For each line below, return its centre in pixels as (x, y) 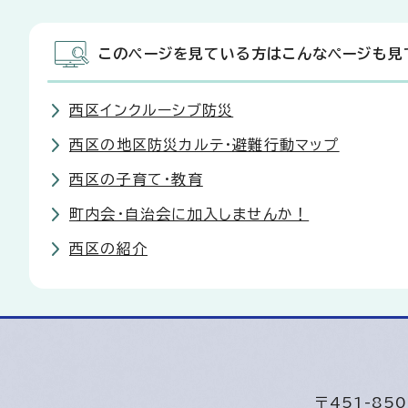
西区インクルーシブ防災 (152, 110)
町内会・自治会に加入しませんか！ (189, 214)
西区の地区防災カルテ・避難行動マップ (204, 145)
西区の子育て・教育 (136, 179)
